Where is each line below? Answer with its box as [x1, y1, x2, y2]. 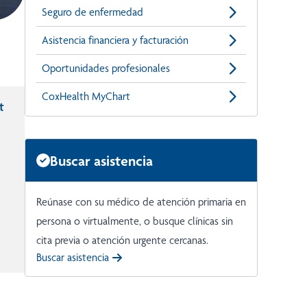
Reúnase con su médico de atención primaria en [36, 195, 246, 209]
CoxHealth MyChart [42, 90, 130, 103]
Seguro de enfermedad [42, 5, 143, 19]
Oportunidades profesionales [42, 62, 170, 75]
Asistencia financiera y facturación [42, 34, 188, 47]
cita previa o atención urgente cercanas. [36, 234, 208, 247]
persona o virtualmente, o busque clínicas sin [36, 214, 233, 228]
